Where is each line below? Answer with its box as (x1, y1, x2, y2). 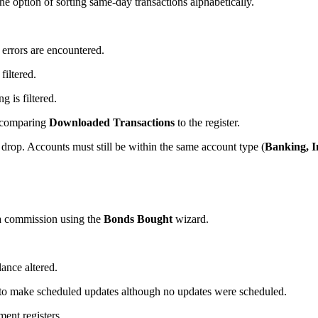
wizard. (172, 212, 209, 225)
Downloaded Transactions (49, 116, 175, 128)
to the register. (175, 116, 240, 128)
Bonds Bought (104, 212, 172, 225)
